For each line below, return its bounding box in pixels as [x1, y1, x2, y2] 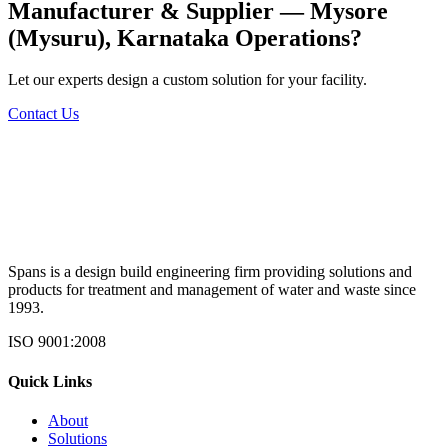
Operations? [229, 24, 362, 51]
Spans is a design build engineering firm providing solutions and [8, 263, 412, 281]
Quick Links [8, 372, 92, 390]
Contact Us [8, 105, 79, 123]
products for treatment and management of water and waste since [8, 281, 416, 299]
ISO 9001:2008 [8, 333, 106, 351]
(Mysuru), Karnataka [8, 24, 229, 51]
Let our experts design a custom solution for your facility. [8, 71, 367, 89]
